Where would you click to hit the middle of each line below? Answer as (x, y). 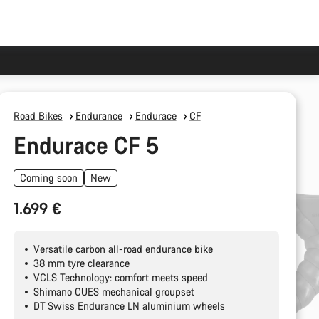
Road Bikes (38, 116)
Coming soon (48, 178)
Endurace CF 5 (86, 145)
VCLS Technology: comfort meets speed (120, 277)
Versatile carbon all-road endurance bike (123, 249)
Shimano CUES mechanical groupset (114, 292)
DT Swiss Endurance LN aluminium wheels (129, 306)
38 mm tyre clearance (81, 263)
